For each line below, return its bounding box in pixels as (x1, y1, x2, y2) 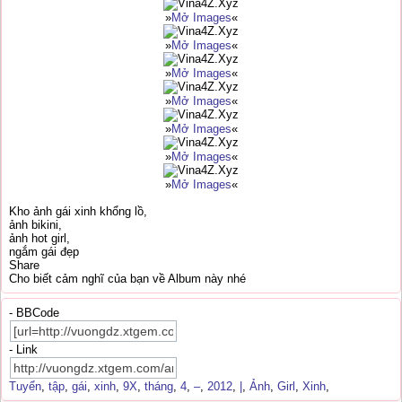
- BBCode (9, 306, 59, 319)
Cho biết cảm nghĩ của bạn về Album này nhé (9, 272, 246, 285)
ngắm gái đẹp (9, 245, 79, 258)
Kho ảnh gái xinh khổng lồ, (9, 205, 147, 218)
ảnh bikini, (9, 218, 62, 232)
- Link (9, 343, 38, 356)
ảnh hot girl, (9, 232, 70, 245)
